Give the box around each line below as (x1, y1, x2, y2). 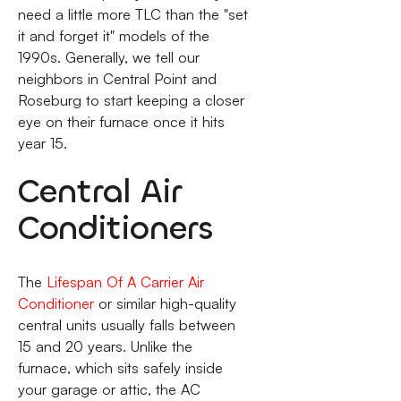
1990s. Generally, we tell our (17, 48, 200, 67)
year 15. (17, 134, 67, 153)
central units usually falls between (17, 316, 235, 335)
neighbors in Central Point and (17, 70, 217, 89)
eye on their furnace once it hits (17, 113, 225, 132)
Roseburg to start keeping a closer (17, 91, 244, 110)
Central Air (17, 168, 182, 213)
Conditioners (17, 205, 214, 250)
